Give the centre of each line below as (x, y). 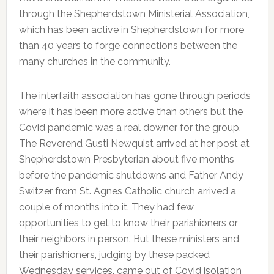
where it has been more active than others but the (131, 111)
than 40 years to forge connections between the (128, 45)
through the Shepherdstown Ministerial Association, (134, 13)
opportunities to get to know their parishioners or (128, 223)
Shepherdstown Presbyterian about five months (126, 159)
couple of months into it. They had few (106, 207)
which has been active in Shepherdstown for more (131, 29)
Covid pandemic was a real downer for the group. (130, 127)
